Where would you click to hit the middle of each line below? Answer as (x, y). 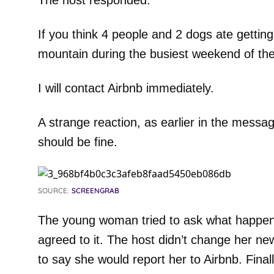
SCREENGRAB (95, 191)
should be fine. (77, 142)
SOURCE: (53, 191)
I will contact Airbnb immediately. (126, 88)
